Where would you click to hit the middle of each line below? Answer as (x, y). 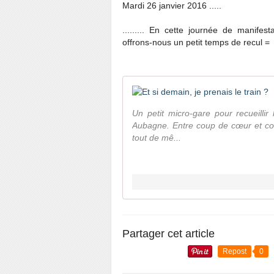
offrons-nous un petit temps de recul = (196, 42)
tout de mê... (157, 138)
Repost (235, 251)
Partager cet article (168, 234)
